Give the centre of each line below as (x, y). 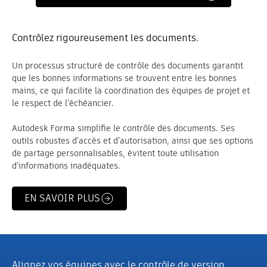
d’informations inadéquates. (66, 166)
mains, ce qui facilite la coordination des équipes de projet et (131, 91)
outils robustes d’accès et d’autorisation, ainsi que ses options (133, 141)
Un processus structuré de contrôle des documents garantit (128, 66)
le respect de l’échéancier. (63, 103)
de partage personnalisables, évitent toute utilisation (115, 153)
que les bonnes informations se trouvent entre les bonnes (124, 78)
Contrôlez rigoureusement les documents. (105, 38)
